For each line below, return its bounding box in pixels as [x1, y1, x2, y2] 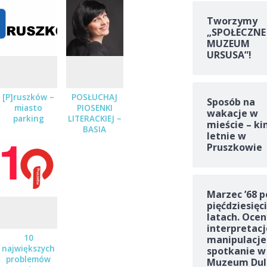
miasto [14, 103, 43, 114]
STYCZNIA [74, 178, 114, 189]
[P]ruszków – [2, 92, 55, 103]
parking [13, 113, 44, 125]
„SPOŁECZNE [206, 26, 266, 39]
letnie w [206, 129, 246, 143]
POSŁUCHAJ [72, 92, 118, 103]
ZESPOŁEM [74, 156, 116, 167]
